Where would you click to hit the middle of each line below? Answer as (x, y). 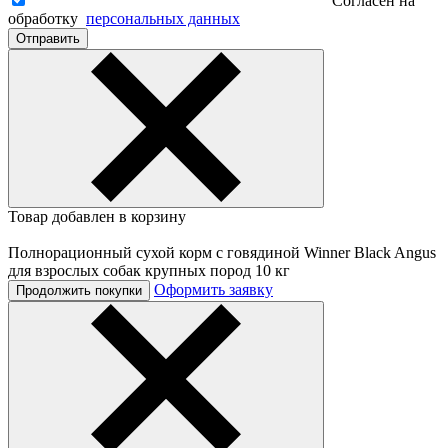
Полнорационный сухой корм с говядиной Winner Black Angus (222, 252)
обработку (47, 18)
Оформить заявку (213, 289)
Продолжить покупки (79, 290)
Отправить (48, 38)
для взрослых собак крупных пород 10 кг (149, 270)
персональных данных (163, 18)
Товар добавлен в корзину (97, 216)
